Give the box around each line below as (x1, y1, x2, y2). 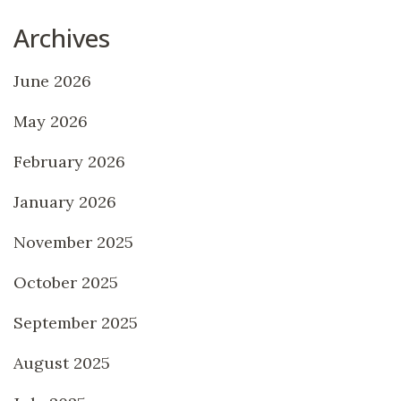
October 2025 (13, 271, 118, 293)
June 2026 (13, 70, 91, 91)
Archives (13, 20, 110, 55)
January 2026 (13, 191, 116, 212)
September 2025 (13, 311, 138, 333)
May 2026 (13, 110, 88, 132)
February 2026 (13, 150, 125, 172)
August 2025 (13, 352, 110, 373)
